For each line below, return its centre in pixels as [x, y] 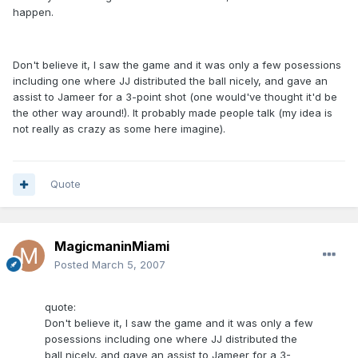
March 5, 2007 [129, 265]
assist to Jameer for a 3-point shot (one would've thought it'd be [175, 97]
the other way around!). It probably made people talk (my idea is [173, 113]
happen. [33, 12]
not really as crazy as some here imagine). [119, 129]
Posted [73, 265]
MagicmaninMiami [112, 247]
